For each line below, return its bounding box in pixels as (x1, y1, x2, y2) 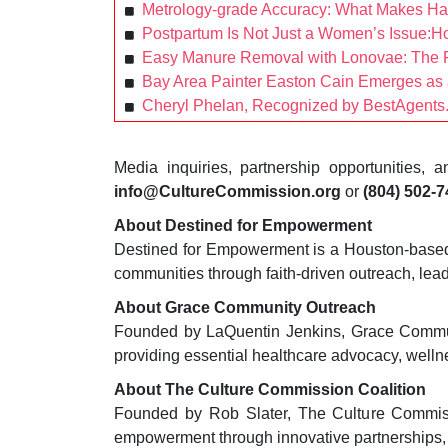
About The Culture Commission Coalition (114, 381, 426, 399)
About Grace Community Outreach (114, 299, 376, 317)
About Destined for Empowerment (114, 217, 372, 235)
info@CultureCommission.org (114, 183, 341, 201)
